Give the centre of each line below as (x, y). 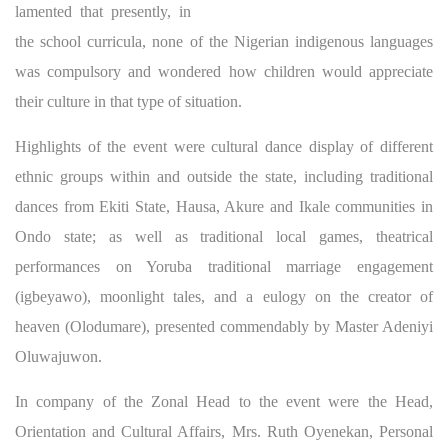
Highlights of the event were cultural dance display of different (224, 146)
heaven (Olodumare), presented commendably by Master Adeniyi (224, 326)
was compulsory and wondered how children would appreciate (224, 71)
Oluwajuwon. (58, 356)
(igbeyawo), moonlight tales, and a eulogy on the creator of (224, 296)
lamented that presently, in (103, 11)
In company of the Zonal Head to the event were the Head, (224, 401)
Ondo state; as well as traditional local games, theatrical (224, 236)
